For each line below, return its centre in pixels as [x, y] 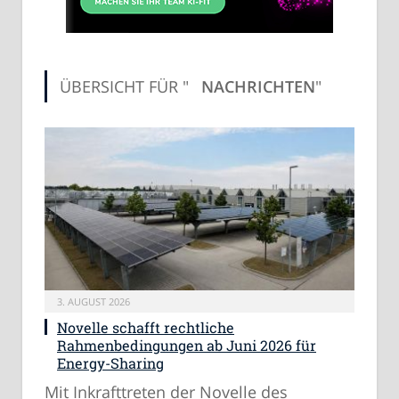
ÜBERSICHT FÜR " [124, 86]
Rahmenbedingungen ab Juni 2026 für [187, 346]
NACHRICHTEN [258, 86]
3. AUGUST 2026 [94, 302]
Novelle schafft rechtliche [146, 328]
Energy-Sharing [110, 363]
